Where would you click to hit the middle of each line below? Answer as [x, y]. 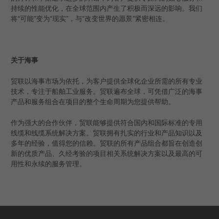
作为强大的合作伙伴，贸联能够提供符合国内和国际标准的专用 [106, 123]
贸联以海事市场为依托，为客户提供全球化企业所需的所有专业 [106, 82]
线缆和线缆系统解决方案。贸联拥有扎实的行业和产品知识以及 [106, 133]
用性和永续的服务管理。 [48, 164]
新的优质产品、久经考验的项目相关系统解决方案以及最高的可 [106, 154]
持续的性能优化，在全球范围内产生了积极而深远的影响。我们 [106, 8]
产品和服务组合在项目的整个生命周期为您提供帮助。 [93, 102]
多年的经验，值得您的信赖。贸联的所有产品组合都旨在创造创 [106, 144]
